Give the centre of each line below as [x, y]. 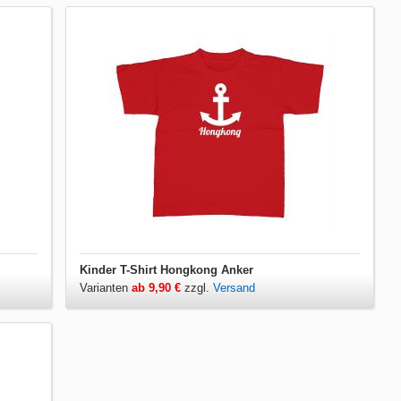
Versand [235, 288]
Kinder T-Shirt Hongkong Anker [167, 270]
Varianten [106, 288]
